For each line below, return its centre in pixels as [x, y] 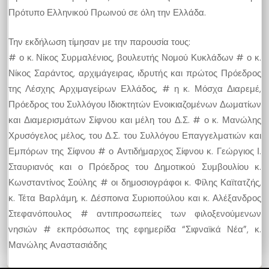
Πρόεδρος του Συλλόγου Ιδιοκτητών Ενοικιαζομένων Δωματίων [135, 104]
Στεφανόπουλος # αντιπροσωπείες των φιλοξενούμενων [135, 213]
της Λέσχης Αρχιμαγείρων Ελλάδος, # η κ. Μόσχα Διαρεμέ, [135, 89]
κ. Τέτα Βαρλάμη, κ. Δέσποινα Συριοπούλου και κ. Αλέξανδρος [135, 198]
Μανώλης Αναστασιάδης [58, 245]
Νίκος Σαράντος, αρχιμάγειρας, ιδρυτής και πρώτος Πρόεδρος [135, 73]
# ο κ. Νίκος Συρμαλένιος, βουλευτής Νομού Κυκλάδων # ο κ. [135, 57]
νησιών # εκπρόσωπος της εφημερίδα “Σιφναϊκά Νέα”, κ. [135, 229]
